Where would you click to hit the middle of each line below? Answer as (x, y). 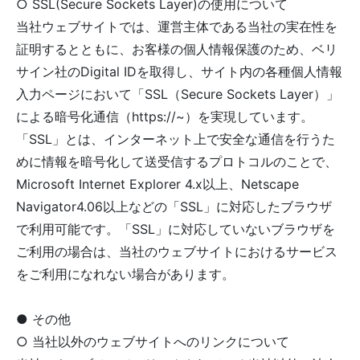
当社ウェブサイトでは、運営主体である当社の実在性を (177, 27)
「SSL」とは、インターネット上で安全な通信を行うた (176, 139)
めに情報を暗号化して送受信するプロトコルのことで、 (177, 162)
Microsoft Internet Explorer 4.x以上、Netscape (157, 184)
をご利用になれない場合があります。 (125, 274)
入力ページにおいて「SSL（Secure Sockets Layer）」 (178, 94)
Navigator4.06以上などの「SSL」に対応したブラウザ (174, 207)
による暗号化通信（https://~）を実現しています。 (165, 117)
